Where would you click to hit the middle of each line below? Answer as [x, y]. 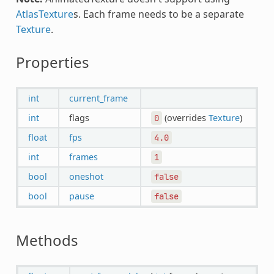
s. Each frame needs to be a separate [158, 14]
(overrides [185, 117]
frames [83, 157]
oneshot [86, 176]
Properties [52, 62]
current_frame [98, 98]
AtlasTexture [44, 14]
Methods [47, 240]
